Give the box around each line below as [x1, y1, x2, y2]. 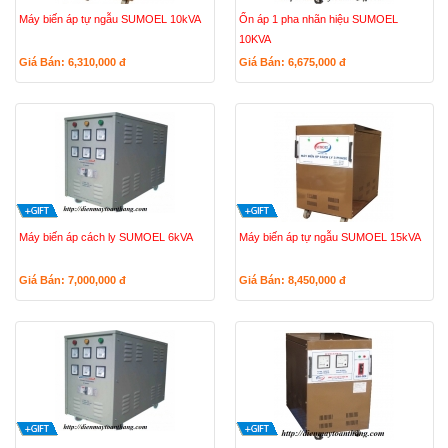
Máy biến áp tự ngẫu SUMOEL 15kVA [238, 231, 421, 243]
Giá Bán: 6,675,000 [238, 56, 339, 68]
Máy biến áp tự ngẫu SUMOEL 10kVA [19, 13, 201, 25]
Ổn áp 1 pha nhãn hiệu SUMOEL [238, 13, 398, 25]
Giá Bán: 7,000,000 [19, 274, 119, 286]
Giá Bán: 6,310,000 [19, 56, 119, 68]
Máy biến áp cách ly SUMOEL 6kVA [19, 231, 193, 243]
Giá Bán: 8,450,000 [238, 274, 339, 286]
